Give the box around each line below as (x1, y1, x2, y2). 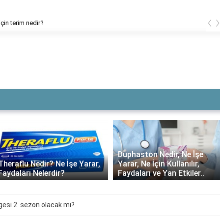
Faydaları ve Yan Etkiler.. (117, 168, 204, 178)
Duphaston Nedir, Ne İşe (117, 150, 203, 160)
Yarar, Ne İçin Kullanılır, (117, 159, 199, 169)
